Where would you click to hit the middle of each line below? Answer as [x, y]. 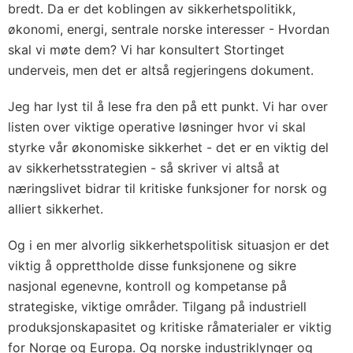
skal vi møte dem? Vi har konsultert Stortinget [146, 50]
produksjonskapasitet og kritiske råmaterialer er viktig [170, 327]
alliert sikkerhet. [58, 209]
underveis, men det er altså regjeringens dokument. [161, 70]
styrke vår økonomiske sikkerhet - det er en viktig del [168, 147]
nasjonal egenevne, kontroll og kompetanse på [147, 286]
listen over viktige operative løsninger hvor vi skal [157, 127]
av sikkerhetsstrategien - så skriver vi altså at [144, 168]
